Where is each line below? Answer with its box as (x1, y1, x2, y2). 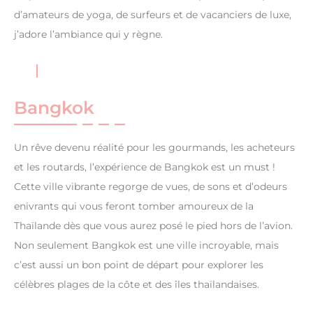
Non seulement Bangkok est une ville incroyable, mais (14, 239, 279, 252)
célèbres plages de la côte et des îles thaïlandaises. (14, 278, 259, 291)
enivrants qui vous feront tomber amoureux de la (14, 200, 254, 213)
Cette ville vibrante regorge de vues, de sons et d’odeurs (14, 180, 287, 194)
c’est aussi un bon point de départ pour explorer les (14, 259, 263, 272)
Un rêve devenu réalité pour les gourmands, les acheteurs (14, 141, 295, 154)
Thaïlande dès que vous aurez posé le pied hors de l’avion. (14, 219, 293, 233)
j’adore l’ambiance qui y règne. (14, 28, 163, 41)
